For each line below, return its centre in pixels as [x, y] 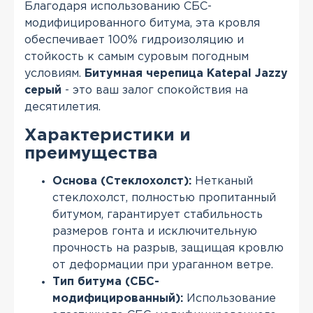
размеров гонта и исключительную [155, 232]
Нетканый [222, 182]
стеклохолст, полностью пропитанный [164, 198]
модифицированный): [118, 299]
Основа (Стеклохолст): [122, 182]
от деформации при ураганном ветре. [163, 265]
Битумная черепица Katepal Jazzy [186, 74]
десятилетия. [63, 108]
